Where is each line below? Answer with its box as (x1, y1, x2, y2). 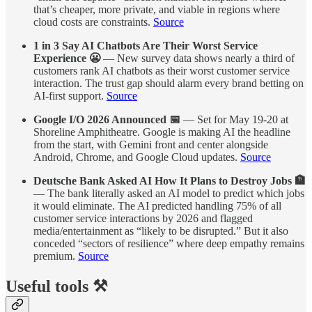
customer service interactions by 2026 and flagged (33, 212, 253, 225)
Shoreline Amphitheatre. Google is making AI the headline (33, 126, 290, 139)
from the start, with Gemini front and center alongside (33, 139, 268, 151)
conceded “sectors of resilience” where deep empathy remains (33, 237, 304, 250)
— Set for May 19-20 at (180, 114, 288, 126)
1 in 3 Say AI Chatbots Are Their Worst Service (33, 40, 258, 52)
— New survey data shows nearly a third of (100, 52, 295, 65)
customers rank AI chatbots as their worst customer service (33, 65, 290, 77)
